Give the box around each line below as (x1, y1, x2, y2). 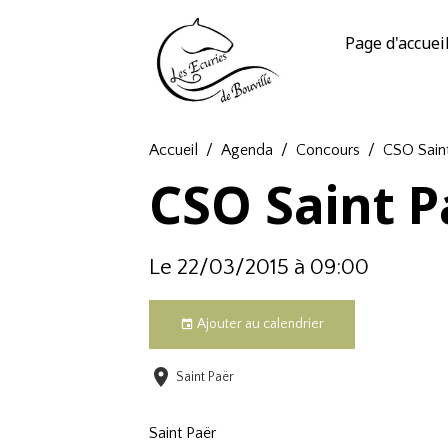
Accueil (149, 140, 199, 159)
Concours (296, 140, 361, 159)
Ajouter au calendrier (194, 315, 325, 332)
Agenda (221, 140, 274, 159)
